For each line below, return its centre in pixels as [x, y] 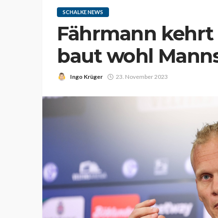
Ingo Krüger [86, 77]
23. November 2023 [142, 77]
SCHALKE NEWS [83, 12]
